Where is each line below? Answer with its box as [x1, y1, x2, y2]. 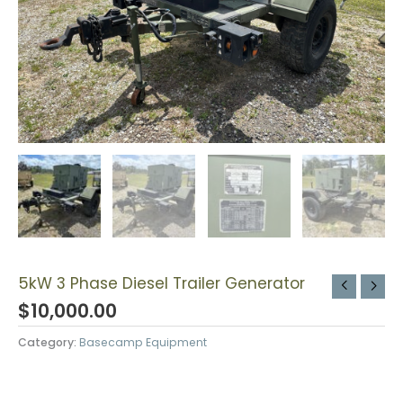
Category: [18, 335, 79, 351]
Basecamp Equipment [79, 335, 207, 351]
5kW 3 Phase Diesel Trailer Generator [18, 273, 305, 295]
